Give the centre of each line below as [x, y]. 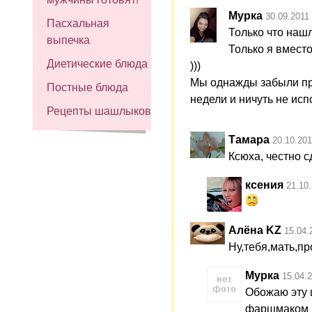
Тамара [249, 139]
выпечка [68, 40]
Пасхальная [78, 23]
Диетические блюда [97, 64]
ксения [264, 185]
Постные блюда [87, 87]
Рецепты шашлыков [99, 111]
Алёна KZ [255, 230]
